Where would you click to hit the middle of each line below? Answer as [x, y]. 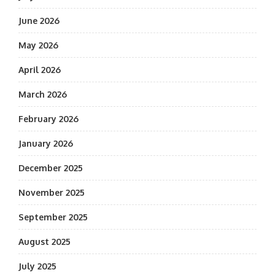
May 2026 [38, 45]
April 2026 [40, 70]
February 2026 [48, 119]
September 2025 [53, 217]
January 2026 [46, 143]
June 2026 [39, 21]
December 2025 [51, 168]
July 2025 [37, 266]
